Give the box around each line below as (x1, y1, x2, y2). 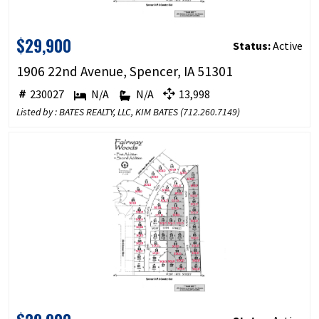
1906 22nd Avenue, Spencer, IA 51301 (16, 63, 233, 80)
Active (271, 38, 303, 53)
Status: (233, 38, 271, 53)
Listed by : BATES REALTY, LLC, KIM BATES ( (16, 105, 183, 119)
